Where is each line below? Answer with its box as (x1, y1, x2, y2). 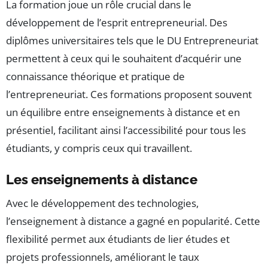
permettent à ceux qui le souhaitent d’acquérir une (6, 51, 242, 66)
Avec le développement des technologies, (6, 196, 199, 211)
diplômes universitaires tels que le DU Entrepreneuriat (6, 33, 258, 48)
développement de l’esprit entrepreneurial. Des (6, 16, 227, 30)
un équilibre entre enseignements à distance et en (6, 105, 240, 120)
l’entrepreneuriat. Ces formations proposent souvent (6, 87, 252, 102)
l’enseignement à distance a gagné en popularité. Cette (6, 214, 260, 229)
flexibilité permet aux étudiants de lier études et (6, 232, 230, 246)
